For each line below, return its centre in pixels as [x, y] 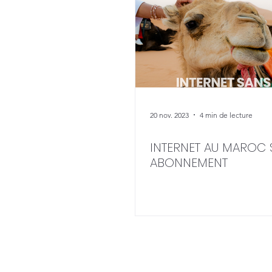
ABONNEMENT [189, 163]
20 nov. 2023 [169, 115]
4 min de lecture [226, 115]
